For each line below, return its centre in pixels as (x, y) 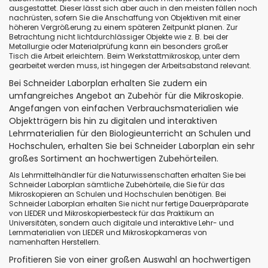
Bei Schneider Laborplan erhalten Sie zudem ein (108, 83)
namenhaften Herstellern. (55, 242)
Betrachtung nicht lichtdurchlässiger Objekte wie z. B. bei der (118, 36)
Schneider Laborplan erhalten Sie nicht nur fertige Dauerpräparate (129, 203)
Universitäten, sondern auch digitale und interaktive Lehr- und (121, 223)
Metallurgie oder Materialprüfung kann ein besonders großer (118, 46)
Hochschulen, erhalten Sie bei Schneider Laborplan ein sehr (132, 146)
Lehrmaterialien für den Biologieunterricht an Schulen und (130, 133)
